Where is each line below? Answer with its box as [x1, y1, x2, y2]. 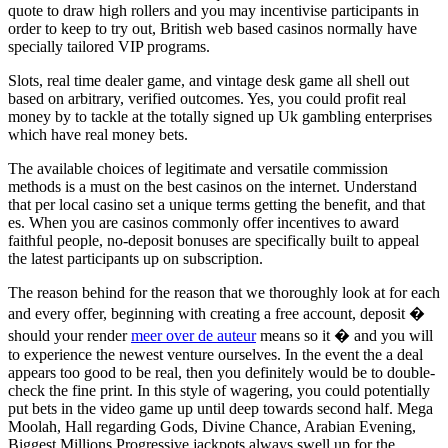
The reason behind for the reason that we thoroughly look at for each [8, 284, 440, 302]
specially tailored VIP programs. [8, 38, 210, 56]
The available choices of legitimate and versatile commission [8, 160, 388, 178]
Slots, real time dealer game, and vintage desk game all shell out [8, 72, 409, 90]
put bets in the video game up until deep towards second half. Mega [8, 400, 433, 418]
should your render [8, 327, 131, 345]
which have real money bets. [8, 126, 188, 144]
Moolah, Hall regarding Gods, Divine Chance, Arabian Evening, [8, 418, 416, 436]
